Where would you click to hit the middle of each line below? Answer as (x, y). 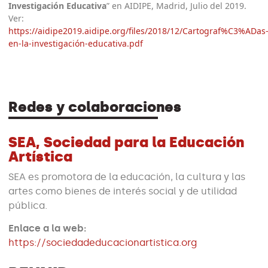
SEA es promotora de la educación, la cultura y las (127, 176)
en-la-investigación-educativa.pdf (76, 44)
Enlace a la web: (48, 229)
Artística (41, 156)
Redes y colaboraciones (95, 106)
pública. (28, 205)
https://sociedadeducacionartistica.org (103, 243)
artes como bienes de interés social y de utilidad (123, 191)
